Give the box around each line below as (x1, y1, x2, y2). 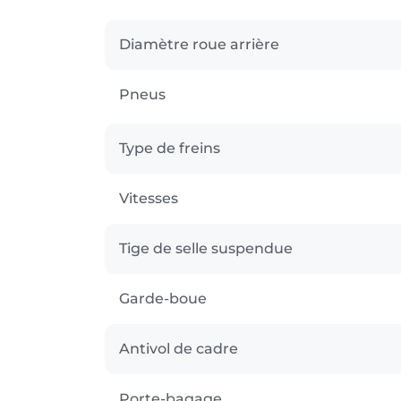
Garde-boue (119, 289, 207, 307)
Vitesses (119, 189, 178, 207)
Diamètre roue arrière (119, 35, 279, 53)
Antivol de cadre (119, 339, 238, 357)
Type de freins (119, 139, 220, 157)
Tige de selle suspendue (119, 239, 293, 257)
